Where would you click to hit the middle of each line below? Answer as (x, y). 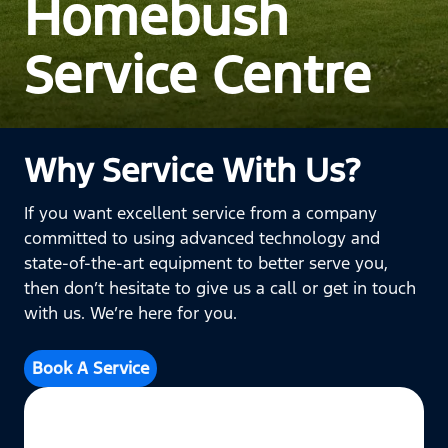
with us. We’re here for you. (130, 313)
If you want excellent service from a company (200, 213)
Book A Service (90, 368)
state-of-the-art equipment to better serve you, (206, 263)
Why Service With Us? (192, 170)
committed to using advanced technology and (202, 238)
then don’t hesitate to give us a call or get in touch (220, 288)
